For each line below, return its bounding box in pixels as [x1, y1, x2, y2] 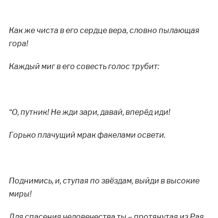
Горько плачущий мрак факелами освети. [8, 130, 165, 140]
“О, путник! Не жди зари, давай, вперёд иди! [8, 108, 170, 117]
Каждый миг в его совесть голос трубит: [8, 62, 159, 71]
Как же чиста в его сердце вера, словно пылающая [8, 26, 200, 35]
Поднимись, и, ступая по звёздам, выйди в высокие [8, 176, 200, 185]
